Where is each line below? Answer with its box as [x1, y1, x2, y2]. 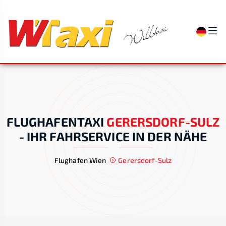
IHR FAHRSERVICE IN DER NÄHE [26, 128, 207, 144]
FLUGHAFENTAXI [6, 114, 104, 129]
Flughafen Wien [54, 155, 106, 164]
